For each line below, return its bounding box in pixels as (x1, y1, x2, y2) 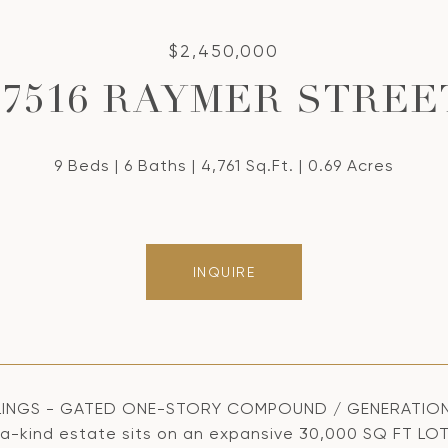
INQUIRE (192, 264, 256, 280)
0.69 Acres (308, 156, 394, 175)
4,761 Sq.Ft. (201, 156, 294, 175)
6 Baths (124, 156, 187, 175)
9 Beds (54, 156, 110, 175)
